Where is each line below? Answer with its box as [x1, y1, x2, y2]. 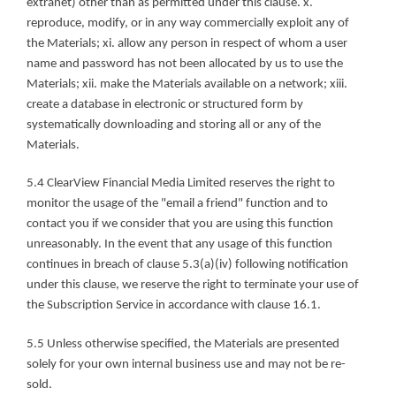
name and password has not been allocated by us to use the [27, 57, 343, 71]
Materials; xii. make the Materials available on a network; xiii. [27, 77, 347, 91]
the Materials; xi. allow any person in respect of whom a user [27, 36, 347, 50]
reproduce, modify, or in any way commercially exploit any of [27, 16, 349, 30]
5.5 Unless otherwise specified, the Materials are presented [27, 338, 339, 352]
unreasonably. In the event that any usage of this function [27, 238, 332, 252]
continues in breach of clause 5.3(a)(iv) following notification [27, 258, 348, 272]
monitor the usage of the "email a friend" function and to [27, 197, 328, 211]
